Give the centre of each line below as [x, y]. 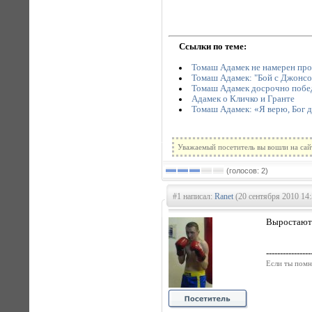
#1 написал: [194, 196]
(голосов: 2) [246, 171]
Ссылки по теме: [213, 46]
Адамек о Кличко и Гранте [243, 99]
